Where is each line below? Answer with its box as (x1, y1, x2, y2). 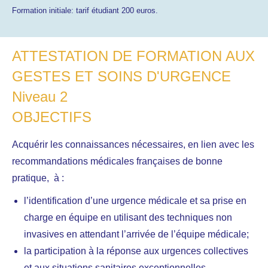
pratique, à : (12, 173, 64, 183)
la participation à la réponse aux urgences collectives (24, 246, 248, 256)
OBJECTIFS (12, 109, 92, 125)
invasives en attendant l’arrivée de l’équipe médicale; (24, 229, 249, 239)
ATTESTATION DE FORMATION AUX (12, 48, 255, 64)
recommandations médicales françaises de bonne (12, 156, 223, 166)
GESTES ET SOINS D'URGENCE (12, 68, 231, 84)
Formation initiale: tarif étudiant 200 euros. (12, 6, 158, 15)
